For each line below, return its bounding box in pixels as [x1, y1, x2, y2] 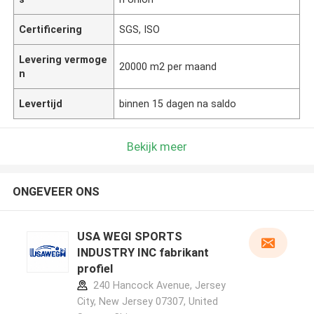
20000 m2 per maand [119, 60, 217, 72]
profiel [76, 261, 113, 276]
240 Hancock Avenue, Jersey [90, 280, 226, 292]
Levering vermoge [19, 53, 108, 65]
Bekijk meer [127, 139, 187, 153]
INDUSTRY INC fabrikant [76, 245, 209, 260]
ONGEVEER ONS [12, 184, 100, 199]
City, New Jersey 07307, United [76, 296, 218, 308]
